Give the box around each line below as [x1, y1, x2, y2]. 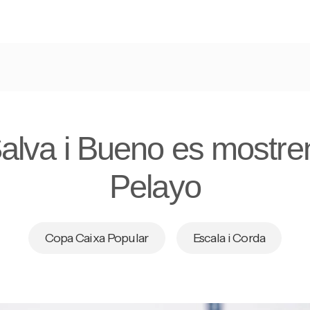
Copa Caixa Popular [44, 230, 149, 246]
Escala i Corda [192, 230, 266, 246]
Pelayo [109, 168, 201, 206]
